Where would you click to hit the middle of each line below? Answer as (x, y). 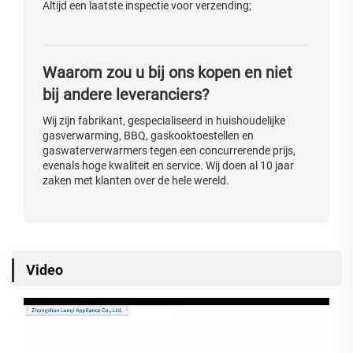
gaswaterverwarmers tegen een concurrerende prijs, (169, 151)
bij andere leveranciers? (126, 95)
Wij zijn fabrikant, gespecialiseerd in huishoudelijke (164, 121)
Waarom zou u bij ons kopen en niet (167, 73)
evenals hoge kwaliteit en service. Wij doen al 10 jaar (168, 166)
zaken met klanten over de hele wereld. (136, 181)
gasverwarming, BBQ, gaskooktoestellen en (148, 136)
